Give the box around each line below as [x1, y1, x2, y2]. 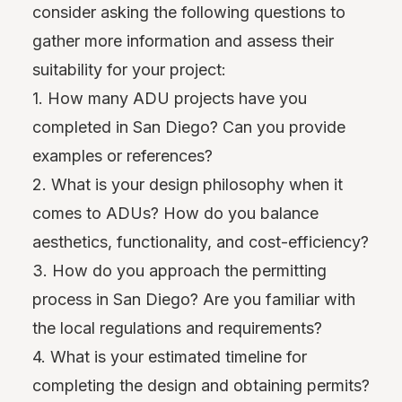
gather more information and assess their [32, 31, 334, 51]
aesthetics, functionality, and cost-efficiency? [32, 232, 369, 252]
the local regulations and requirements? [32, 319, 322, 338]
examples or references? [32, 146, 213, 166]
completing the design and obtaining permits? [32, 376, 370, 396]
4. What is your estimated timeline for [32, 347, 307, 367]
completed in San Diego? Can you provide [32, 118, 345, 137]
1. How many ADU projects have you [32, 89, 307, 109]
